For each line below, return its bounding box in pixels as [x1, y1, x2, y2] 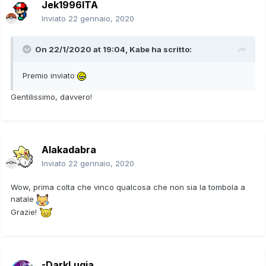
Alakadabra [42, 144, 96, 156]
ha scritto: [150, 45, 192, 55]
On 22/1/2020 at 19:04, [35, 45, 129, 55]
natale [11, 194, 36, 204]
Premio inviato [23, 71, 77, 81]
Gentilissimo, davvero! [11, 92, 94, 102]
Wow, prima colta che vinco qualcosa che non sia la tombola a [11, 182, 245, 192]
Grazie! [11, 207, 39, 217]
